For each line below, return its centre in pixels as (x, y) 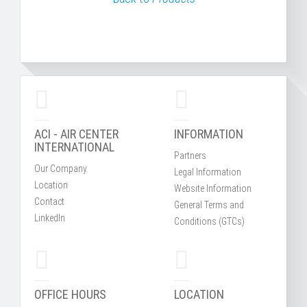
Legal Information (208, 172)
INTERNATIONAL (74, 147)
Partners (190, 156)
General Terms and (209, 205)
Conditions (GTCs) (209, 221)
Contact (49, 201)
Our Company (61, 169)
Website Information (213, 188)
